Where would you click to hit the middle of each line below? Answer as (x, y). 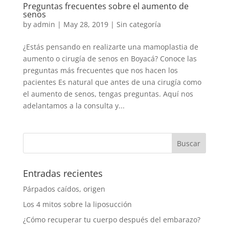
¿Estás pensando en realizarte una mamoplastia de (110, 47)
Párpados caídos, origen (64, 189)
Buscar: (36, 137)
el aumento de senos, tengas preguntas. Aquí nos (108, 94)
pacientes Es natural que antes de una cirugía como (112, 82)
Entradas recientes (63, 173)
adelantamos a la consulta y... (74, 106)
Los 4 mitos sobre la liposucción (77, 204)
